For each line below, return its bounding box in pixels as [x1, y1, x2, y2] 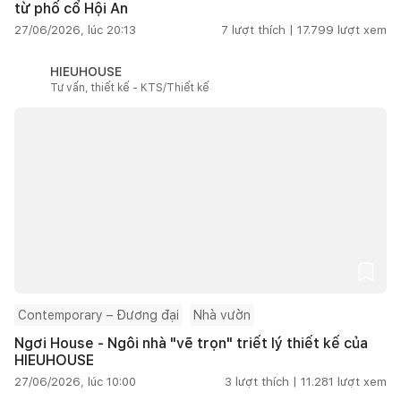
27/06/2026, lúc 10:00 [14, 374, 136, 388]
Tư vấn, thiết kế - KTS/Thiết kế [50, 81, 209, 94]
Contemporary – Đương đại [18, 307, 179, 322]
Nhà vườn [193, 307, 251, 322]
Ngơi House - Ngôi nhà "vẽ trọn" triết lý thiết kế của [14, 334, 368, 352]
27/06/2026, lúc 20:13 [14, 22, 136, 37]
